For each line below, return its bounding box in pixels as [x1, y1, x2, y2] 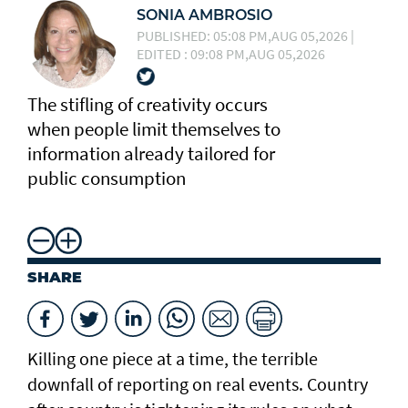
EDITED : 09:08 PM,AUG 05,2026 [137, 44, 325, 63]
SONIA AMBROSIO [137, 5, 272, 24]
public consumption [27, 166, 186, 191]
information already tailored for [27, 141, 275, 167]
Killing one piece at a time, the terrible [27, 347, 318, 371]
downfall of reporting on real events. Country [27, 372, 368, 396]
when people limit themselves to [27, 117, 280, 142]
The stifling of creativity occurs [27, 92, 268, 117]
